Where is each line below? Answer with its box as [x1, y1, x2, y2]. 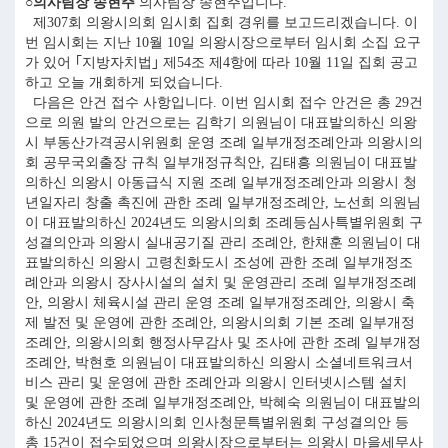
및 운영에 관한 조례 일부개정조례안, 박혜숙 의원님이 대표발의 [25, 395, 421, 410]
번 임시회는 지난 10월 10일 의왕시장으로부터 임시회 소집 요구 [25, 35, 421, 50]
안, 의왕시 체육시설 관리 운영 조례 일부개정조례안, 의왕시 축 [25, 295, 415, 310]
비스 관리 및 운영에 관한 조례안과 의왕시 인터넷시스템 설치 [25, 375, 407, 390]
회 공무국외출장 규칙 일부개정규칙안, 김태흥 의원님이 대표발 [25, 155, 417, 170]
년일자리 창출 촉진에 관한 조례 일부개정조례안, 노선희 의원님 [25, 195, 421, 210]
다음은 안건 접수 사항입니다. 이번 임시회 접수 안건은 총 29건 [25, 95, 423, 110]
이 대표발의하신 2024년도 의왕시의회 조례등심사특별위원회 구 [25, 215, 423, 230]
